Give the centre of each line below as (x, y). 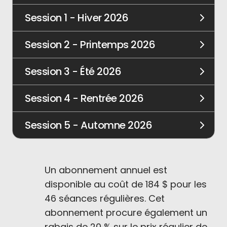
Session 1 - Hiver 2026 (77, 18)
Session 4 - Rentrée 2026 (84, 98)
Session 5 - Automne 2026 (88, 125)
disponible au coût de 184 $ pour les (126, 184)
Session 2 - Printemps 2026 (90, 45)
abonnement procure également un (126, 213)
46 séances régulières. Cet (105, 198)
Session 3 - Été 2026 (73, 71)
